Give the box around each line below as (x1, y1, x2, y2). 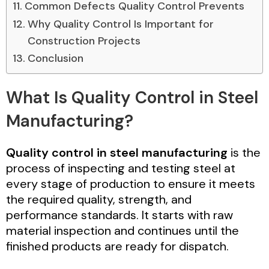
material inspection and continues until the (6, 222, 239, 238)
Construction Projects (27, 33, 141, 48)
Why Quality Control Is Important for (27, 16, 214, 31)
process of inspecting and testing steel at (6, 160, 235, 176)
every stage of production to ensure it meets (6, 175, 255, 192)
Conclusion (27, 50, 83, 65)
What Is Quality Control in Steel (6, 86, 258, 109)
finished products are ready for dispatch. (6, 238, 229, 254)
